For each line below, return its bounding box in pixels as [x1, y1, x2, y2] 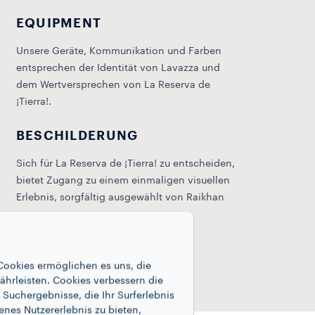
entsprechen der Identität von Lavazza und [15, 63, 220, 73]
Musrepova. [15, 210, 71, 219]
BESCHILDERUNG [15, 129, 139, 142]
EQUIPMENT [15, 17, 102, 30]
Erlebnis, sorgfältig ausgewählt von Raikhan [15, 193, 224, 202]
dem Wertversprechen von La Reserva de [15, 80, 210, 90]
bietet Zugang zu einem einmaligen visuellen [15, 176, 230, 186]
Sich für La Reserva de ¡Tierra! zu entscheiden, [15, 159, 235, 169]
